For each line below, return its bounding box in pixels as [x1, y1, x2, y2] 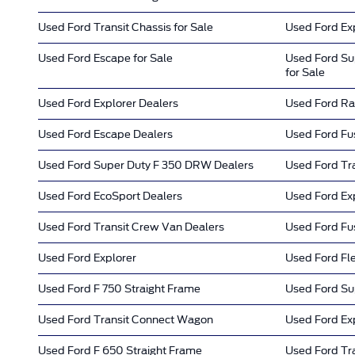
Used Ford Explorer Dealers [38, 97, 178, 109]
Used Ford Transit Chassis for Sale [38, 21, 213, 33]
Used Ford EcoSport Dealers [38, 189, 182, 202]
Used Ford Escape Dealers [38, 128, 173, 140]
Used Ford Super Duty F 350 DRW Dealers [38, 158, 254, 171]
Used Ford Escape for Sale [38, 52, 173, 64]
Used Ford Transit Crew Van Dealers [38, 220, 224, 233]
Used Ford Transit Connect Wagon [38, 313, 213, 326]
